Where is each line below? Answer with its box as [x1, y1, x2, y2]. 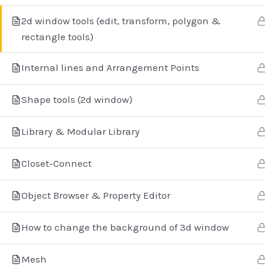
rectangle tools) [21, 31, 93, 43]
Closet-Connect [21, 157, 92, 169]
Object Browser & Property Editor [21, 189, 170, 201]
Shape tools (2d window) [21, 93, 132, 105]
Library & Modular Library [21, 125, 140, 137]
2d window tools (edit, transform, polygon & [21, 15, 221, 27]
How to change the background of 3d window [21, 221, 229, 233]
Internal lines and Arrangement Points [21, 62, 199, 73]
